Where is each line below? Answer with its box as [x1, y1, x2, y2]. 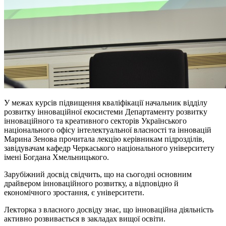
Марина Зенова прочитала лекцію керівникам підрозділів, [4, 134, 204, 143]
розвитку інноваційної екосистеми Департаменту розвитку [4, 107, 207, 116]
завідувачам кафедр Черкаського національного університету [4, 143, 214, 152]
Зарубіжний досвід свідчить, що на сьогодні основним [4, 169, 192, 179]
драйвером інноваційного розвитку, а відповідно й [4, 179, 179, 188]
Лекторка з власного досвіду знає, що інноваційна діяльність [4, 205, 213, 214]
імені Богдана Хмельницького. [4, 152, 109, 161]
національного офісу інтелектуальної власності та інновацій [4, 125, 211, 134]
